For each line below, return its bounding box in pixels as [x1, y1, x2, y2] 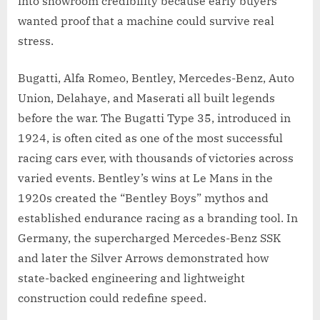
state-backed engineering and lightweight [18, 270, 245, 285]
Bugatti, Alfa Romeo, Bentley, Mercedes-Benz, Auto [18, 70, 294, 85]
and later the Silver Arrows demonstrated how [18, 250, 269, 265]
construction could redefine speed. [18, 290, 206, 305]
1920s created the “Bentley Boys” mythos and [18, 190, 269, 205]
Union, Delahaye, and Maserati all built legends [18, 90, 275, 105]
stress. [18, 33, 54, 48]
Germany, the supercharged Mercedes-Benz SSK [18, 230, 281, 245]
